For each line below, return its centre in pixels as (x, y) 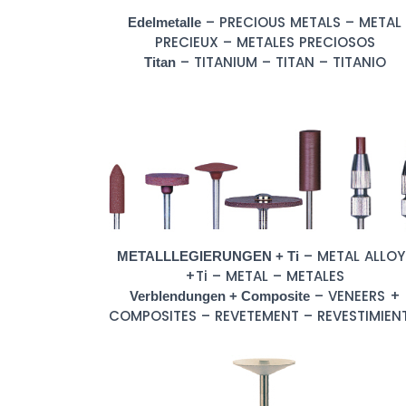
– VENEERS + (355, 295)
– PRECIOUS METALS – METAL (301, 22)
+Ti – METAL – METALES (265, 275)
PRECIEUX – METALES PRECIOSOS (265, 42)
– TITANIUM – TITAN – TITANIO (280, 62)
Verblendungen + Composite (219, 295)
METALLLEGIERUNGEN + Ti (208, 256)
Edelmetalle (164, 22)
